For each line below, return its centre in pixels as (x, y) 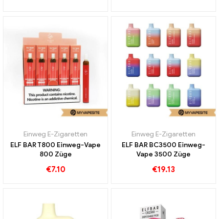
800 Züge (55, 154)
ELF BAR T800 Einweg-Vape (55, 145)
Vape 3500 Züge (164, 154)
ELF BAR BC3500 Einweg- (164, 145)
